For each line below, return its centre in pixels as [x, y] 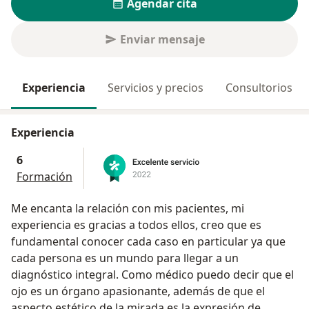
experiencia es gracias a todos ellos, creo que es [136, 225]
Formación [44, 177]
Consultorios [259, 88]
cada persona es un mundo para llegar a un [125, 258]
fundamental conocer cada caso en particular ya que [131, 242]
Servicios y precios [156, 88]
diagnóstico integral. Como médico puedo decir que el [152, 275]
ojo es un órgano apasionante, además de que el [138, 291]
